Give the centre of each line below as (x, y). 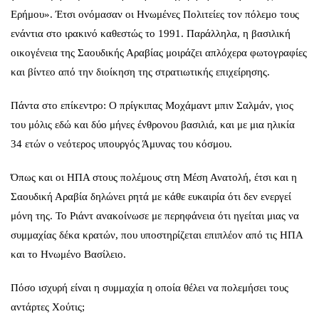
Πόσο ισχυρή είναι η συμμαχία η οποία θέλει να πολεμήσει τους (150, 287)
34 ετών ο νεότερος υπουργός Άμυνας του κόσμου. (121, 143)
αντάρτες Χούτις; (48, 307)
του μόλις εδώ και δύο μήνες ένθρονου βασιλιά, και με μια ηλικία (153, 124)
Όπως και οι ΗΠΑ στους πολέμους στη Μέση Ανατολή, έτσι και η (154, 177)
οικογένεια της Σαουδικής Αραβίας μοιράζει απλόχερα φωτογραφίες (159, 52)
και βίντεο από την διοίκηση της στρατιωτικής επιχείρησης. (140, 72)
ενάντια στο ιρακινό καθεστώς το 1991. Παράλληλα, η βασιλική (151, 33)
